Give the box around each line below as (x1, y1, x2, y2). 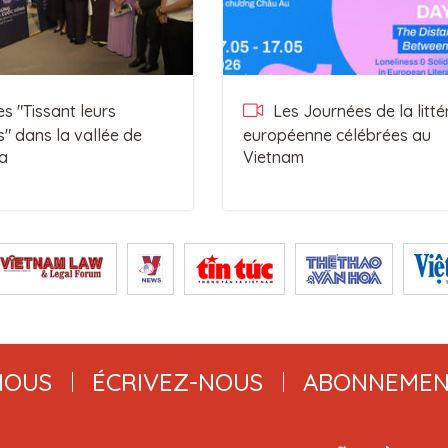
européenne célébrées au (242, 125, 431, 145)
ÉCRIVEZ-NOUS (91, 367, 263, 397)
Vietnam (242, 147, 304, 167)
